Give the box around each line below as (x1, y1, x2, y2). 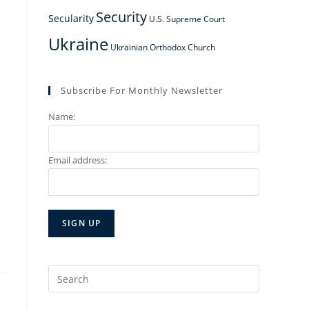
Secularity (48, 12, 94, 25)
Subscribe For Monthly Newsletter (61, 84, 223, 97)
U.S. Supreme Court (149, 13, 225, 24)
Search (48, 266, 79, 279)
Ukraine (48, 32, 108, 55)
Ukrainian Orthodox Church (110, 41, 215, 52)
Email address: (48, 154, 107, 166)
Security (96, 7, 147, 26)
